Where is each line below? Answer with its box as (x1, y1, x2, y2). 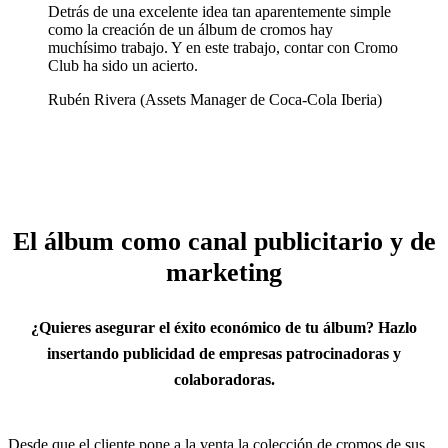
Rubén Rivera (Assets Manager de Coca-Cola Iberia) (48, 90, 382, 108)
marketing (166, 258, 282, 288)
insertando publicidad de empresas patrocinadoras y (47, 344, 401, 362)
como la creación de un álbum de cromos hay (48, 20, 333, 38)
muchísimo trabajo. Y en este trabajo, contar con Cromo (48, 38, 398, 56)
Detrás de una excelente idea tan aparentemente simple (48, 2, 391, 20)
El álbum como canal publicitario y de (12, 227, 436, 257)
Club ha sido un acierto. (48, 56, 198, 74)
